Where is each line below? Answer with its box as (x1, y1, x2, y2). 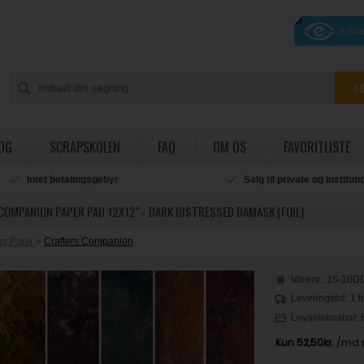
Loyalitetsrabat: (291, 311, 362, 323)
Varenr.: (291, 274, 327, 285)
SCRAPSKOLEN (49, 137, 120, 157)
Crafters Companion (44, 236, 134, 247)
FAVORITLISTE (283, 137, 350, 157)
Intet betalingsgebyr (27, 174, 119, 185)
